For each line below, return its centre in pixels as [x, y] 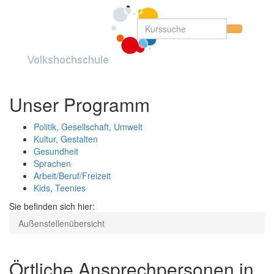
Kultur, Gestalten [66, 139]
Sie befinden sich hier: [52, 206]
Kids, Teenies [60, 188]
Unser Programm [80, 104]
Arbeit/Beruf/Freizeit [72, 176]
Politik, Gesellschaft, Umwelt [88, 127]
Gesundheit [56, 151]
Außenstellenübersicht [61, 223]
